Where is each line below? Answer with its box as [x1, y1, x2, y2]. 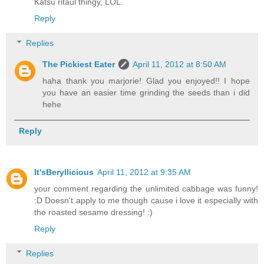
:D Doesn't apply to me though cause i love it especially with [34, 196, 258, 206]
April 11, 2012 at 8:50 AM [133, 59, 227, 69]
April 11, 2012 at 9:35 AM [97, 167, 191, 177]
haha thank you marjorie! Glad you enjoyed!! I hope [42, 75, 250, 85]
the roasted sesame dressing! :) [34, 207, 153, 217]
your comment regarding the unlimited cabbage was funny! [34, 184, 258, 194]
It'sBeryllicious [34, 167, 94, 177]
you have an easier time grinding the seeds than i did [42, 87, 250, 97]
